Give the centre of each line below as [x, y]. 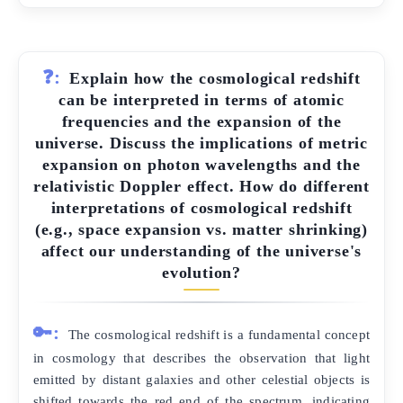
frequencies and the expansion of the [201, 122]
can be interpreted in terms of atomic [201, 100]
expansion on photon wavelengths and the [201, 165]
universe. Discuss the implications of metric [201, 143]
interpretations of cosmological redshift [201, 208]
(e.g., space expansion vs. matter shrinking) [201, 230]
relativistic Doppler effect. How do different [201, 187]
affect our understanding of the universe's [201, 251]
